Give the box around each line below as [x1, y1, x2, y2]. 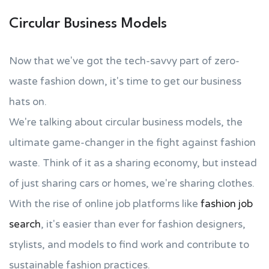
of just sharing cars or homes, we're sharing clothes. [9, 177, 255, 190]
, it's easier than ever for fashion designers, [41, 218, 246, 231]
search [9, 218, 41, 231]
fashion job [201, 198, 253, 210]
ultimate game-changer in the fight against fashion [9, 136, 256, 149]
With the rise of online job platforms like [9, 198, 201, 210]
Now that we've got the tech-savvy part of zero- [9, 55, 240, 67]
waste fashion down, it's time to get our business [9, 75, 241, 88]
